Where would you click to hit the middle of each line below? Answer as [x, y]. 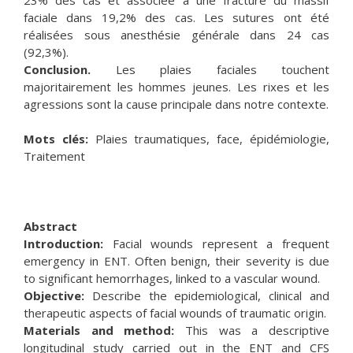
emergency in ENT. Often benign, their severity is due [176, 261]
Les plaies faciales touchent [210, 69]
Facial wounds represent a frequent [216, 243]
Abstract [50, 226]
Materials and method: [99, 330]
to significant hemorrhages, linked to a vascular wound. [172, 278]
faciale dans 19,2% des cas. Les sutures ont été [176, 17]
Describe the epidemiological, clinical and [207, 295]
